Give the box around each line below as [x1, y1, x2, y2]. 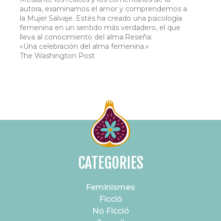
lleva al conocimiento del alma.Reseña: [20, 33, 152, 42]
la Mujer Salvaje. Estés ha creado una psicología [20, 14, 182, 23]
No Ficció [92, 206, 129, 216]
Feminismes [86, 183, 135, 192]
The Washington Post [20, 51, 95, 61]
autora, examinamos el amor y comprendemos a [20, 4, 187, 14]
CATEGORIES [77, 154, 144, 173]
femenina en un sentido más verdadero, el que [20, 23, 181, 33]
